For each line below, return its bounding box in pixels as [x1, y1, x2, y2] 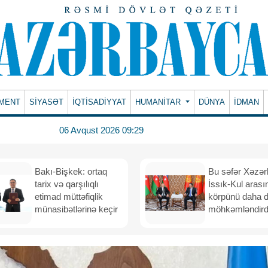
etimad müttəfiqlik [35, 191, 103, 202]
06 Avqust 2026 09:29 [59, 124, 144, 135]
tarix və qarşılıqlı [35, 179, 99, 189]
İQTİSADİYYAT [72, 98, 127, 106]
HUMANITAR [135, 98, 184, 106]
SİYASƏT [29, 98, 64, 106]
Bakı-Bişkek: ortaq [35, 166, 107, 176]
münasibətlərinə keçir [35, 204, 118, 214]
